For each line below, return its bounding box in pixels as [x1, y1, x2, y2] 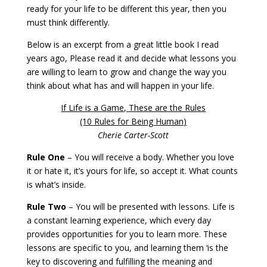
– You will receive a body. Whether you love [64, 151, 234, 163]
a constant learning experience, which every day [26, 215, 211, 226]
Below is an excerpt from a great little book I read [26, 39, 219, 50]
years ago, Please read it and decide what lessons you [26, 52, 236, 64]
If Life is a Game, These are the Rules [61, 102, 206, 113]
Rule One [26, 151, 65, 163]
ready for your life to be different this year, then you [26, 3, 226, 14]
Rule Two [26, 201, 66, 212]
